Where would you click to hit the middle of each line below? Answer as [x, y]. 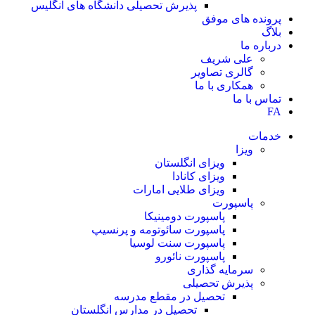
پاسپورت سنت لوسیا [177, 243]
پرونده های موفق [242, 18]
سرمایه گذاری [220, 269]
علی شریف [227, 58]
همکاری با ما [224, 85]
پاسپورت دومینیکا [185, 216]
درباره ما [261, 45]
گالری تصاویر [222, 72]
